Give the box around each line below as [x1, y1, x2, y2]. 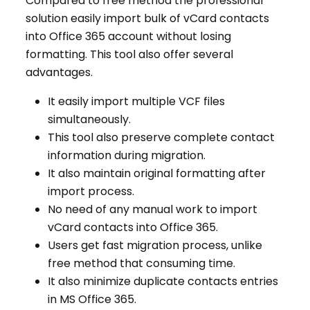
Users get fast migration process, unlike [48, 237, 262, 253]
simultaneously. [48, 111, 131, 127]
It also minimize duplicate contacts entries [48, 273, 278, 289]
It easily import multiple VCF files [48, 93, 225, 109]
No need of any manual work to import [48, 201, 257, 217]
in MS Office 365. [48, 291, 136, 307]
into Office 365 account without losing [26, 28, 231, 44]
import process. [48, 183, 134, 199]
